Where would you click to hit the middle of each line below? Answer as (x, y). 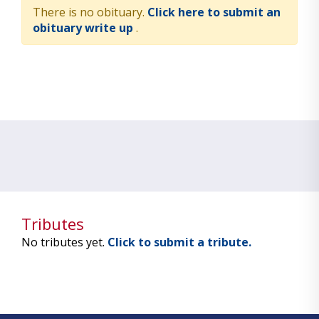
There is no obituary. (90, 12)
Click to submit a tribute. (179, 242)
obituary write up (84, 28)
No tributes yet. (64, 242)
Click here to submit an (214, 12)
